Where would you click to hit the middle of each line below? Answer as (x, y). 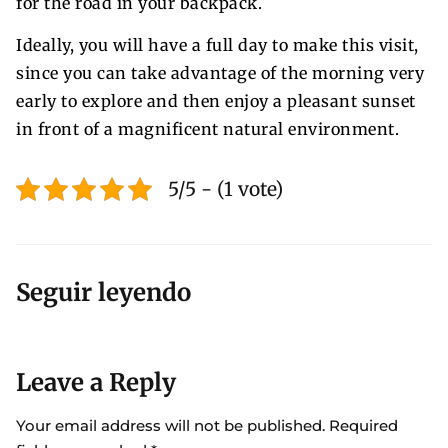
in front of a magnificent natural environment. (207, 128)
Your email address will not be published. (170, 425)
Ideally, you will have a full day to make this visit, (217, 44)
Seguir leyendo (103, 292)
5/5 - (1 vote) (225, 188)
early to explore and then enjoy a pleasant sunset (216, 100)
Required (363, 425)
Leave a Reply (96, 382)
